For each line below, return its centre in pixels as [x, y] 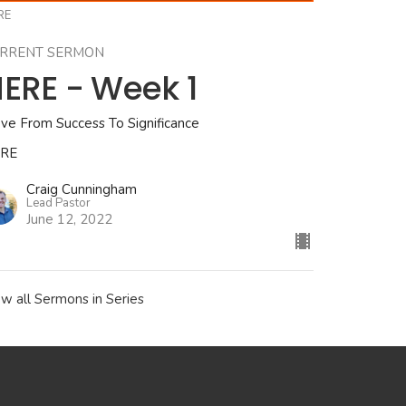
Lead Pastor [59, 203]
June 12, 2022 [70, 220]
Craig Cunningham [82, 190]
